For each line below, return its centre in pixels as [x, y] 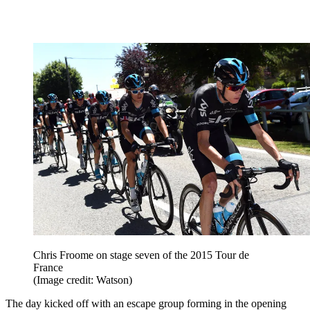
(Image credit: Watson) [83, 280]
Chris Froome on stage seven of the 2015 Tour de [141, 255]
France [48, 268]
